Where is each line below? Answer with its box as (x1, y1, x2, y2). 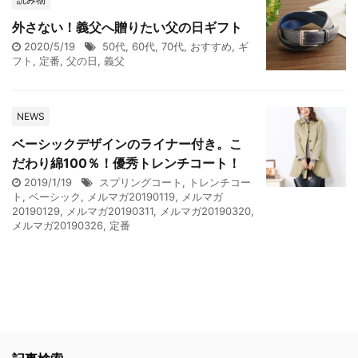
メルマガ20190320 (160, 205, 251, 217)
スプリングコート (99, 176, 182, 189)
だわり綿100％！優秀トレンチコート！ (12, 155, 241, 171)
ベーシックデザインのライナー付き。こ (12, 136, 242, 152)
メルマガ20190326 (12, 219, 103, 232)
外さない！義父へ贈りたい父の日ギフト (12, 19, 242, 35)
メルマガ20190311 (66, 205, 153, 217)
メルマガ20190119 (87, 190, 175, 203)
